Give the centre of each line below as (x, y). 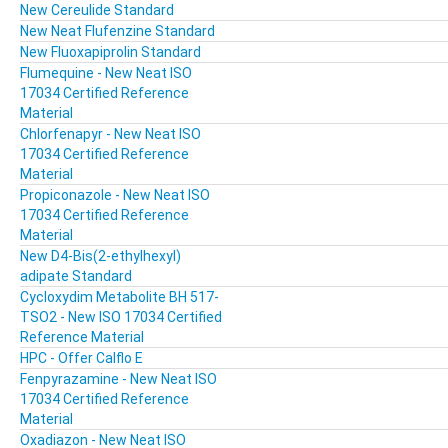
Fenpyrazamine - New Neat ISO (118, 379)
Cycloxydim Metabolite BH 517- (119, 297)
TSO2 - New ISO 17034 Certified (121, 317)
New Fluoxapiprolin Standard (110, 52)
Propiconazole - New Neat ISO (115, 195)
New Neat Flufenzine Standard (117, 31)
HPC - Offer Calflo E (81, 358)
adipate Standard (76, 276)
